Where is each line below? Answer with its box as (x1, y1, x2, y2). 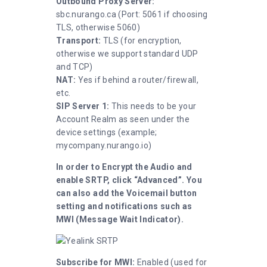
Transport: (56, 35, 101, 45)
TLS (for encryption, (101, 35, 182, 45)
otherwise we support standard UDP (56, 48, 198, 58)
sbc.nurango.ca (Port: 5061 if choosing (56, 9, 208, 19)
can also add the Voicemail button (56, 188, 197, 198)
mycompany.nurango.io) (56, 140, 152, 150)
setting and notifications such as (56, 201, 193, 211)
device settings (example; (56, 127, 157, 137)
